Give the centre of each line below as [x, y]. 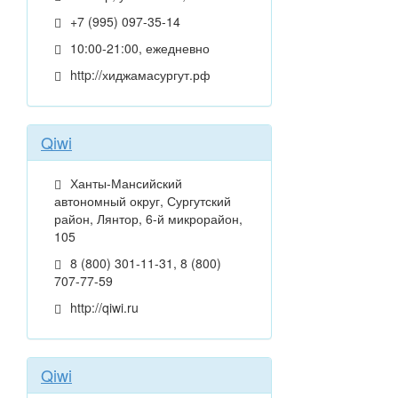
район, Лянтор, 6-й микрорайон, [148, 219]
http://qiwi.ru [103, 308]
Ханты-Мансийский [124, 183]
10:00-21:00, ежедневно [138, 48]
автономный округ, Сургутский [143, 201]
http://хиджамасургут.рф [139, 75]
